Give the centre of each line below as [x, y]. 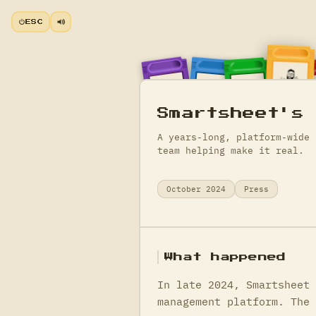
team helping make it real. [231, 151]
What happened [225, 257]
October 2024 [196, 189]
